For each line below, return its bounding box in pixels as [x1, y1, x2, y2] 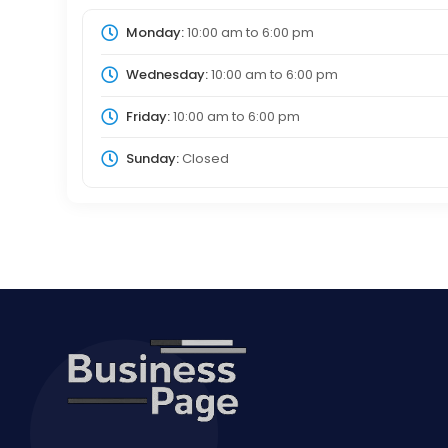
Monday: [125, 23, 184, 43]
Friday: [125, 106, 170, 126]
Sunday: [125, 148, 179, 168]
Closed [178, 148, 229, 168]
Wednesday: [125, 65, 208, 85]
